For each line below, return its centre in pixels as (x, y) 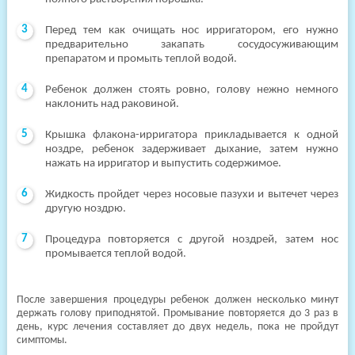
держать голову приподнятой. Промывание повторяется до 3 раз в (177, 313)
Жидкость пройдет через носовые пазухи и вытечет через (192, 195)
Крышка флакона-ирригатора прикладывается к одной (192, 135)
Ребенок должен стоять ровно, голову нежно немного (192, 90)
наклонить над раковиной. (112, 104)
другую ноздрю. (85, 209)
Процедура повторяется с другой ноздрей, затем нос (192, 240)
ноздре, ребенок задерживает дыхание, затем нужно (192, 149)
